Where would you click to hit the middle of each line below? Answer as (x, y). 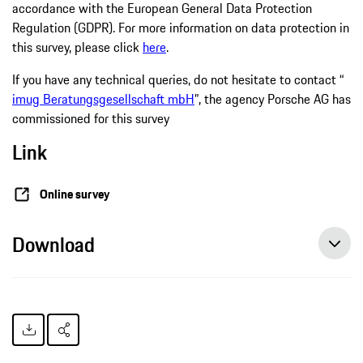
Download (53, 244)
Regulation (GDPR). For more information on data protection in (181, 27)
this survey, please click (77, 47)
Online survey (75, 194)
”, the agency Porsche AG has (273, 98)
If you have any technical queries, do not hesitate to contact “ (178, 79)
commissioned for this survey (91, 118)
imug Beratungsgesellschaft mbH (103, 98)
